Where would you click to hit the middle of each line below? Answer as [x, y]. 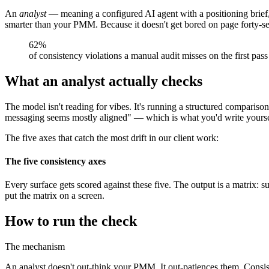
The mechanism [35, 247]
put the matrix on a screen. [55, 196]
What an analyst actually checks [104, 81]
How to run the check [71, 221]
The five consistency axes [55, 161]
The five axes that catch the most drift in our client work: [112, 138]
